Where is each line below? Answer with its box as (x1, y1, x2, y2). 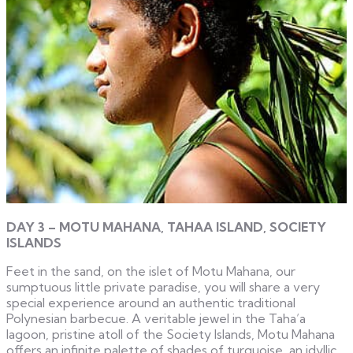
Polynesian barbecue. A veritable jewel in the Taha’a (6, 310, 306, 326)
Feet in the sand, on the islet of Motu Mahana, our (6, 262, 295, 279)
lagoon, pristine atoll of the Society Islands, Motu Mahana (6, 325, 335, 342)
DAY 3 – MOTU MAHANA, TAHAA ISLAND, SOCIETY (6, 218, 326, 235)
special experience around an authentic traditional (6, 294, 295, 310)
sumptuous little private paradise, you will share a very (6, 278, 320, 295)
